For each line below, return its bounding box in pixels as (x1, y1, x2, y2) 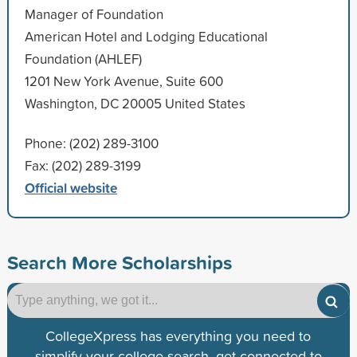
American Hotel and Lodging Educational (24, 26, 268, 45)
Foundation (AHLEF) (24, 49, 142, 68)
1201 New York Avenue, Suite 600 (24, 71, 223, 90)
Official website (24, 177, 117, 198)
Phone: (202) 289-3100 (24, 133, 159, 152)
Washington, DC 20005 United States (24, 93, 245, 112)
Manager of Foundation (24, 4, 163, 23)
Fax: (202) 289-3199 (24, 155, 141, 175)
